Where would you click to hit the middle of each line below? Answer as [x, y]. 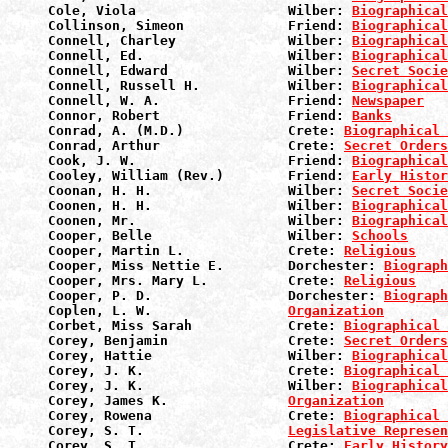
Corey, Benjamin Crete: [196, 340]
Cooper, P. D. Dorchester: [216, 295]
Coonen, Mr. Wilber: [200, 220]
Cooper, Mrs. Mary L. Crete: [196, 280]
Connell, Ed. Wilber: [200, 55]
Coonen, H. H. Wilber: [200, 205]
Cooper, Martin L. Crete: [196, 250]
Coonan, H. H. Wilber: [200, 190]
